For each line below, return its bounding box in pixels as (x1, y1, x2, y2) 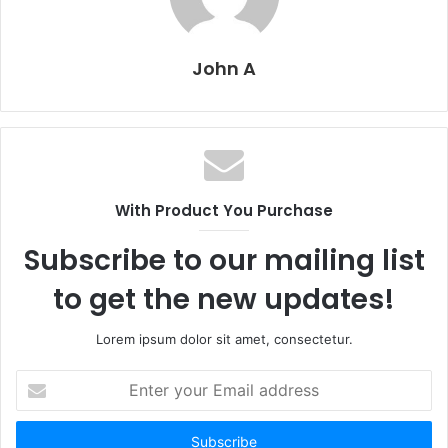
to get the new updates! (53, 280, 395, 320)
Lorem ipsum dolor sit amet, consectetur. (95, 331, 353, 348)
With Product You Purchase (115, 200, 333, 222)
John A (192, 56, 256, 82)
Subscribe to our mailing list (23, 241, 425, 281)
